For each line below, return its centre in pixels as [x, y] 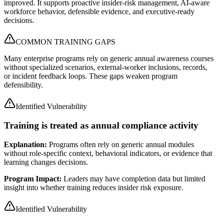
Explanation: [25, 144]
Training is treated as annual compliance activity [101, 126]
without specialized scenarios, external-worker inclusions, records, [106, 67]
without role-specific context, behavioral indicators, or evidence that [108, 153]
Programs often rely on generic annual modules [121, 144]
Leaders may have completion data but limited [134, 178]
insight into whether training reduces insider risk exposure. [94, 187]
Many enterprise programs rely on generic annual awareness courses [109, 59]
